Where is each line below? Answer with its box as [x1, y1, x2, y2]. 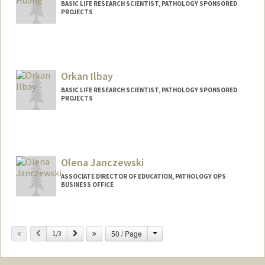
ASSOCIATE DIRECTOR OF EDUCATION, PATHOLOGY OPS [60, 172, 226, 180]
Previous [40, 228, 66, 237]
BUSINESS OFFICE [60, 180, 114, 189]
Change [156, 227, 183, 238]
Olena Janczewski [60, 155, 144, 169]
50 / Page [111, 228, 142, 238]
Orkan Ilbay [60, 69, 113, 83]
